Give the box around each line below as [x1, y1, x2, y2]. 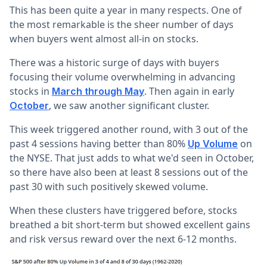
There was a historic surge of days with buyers [10, 56, 219, 69]
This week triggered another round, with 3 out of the [10, 123, 248, 136]
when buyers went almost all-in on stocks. [10, 32, 198, 45]
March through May [52, 85, 144, 97]
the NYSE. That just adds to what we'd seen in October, [10, 151, 254, 164]
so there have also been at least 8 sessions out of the [10, 166, 248, 179]
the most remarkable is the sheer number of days [10, 18, 234, 31]
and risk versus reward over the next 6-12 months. [10, 232, 237, 246]
